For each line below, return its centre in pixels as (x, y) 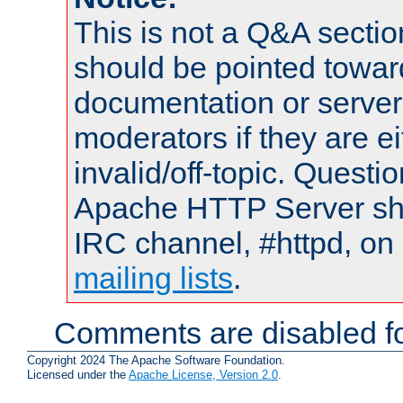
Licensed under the (78, 375)
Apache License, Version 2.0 (203, 375)
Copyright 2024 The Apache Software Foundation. (156, 361)
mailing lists (153, 278)
